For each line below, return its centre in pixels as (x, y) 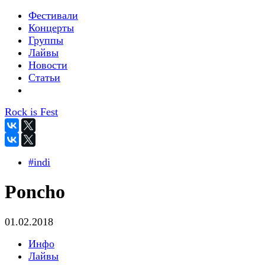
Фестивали (53, 15)
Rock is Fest (31, 112)
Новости (48, 65)
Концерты (51, 28)
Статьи (44, 77)
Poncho (35, 192)
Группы (46, 40)
